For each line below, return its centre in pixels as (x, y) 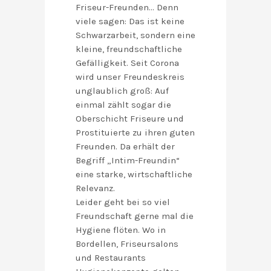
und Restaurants (111, 258)
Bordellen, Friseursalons (127, 244)
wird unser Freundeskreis (130, 77)
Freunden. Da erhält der (125, 147)
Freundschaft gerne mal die (135, 216)
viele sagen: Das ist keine (130, 21)
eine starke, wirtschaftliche (134, 175)
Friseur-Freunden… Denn (127, 8)
